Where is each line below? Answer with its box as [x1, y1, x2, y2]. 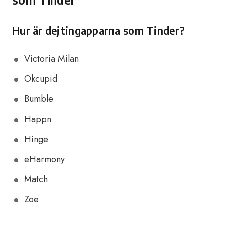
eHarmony [24, 153, 65, 166]
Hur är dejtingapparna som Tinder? [12, 23, 185, 37]
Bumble [24, 92, 53, 105]
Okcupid [24, 72, 57, 85]
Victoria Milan [24, 52, 79, 65]
